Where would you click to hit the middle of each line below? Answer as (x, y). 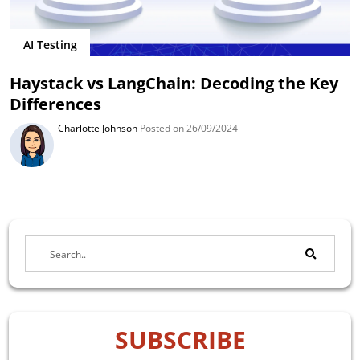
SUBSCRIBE (180, 339)
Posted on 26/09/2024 (188, 128)
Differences (56, 104)
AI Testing (50, 45)
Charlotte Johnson (98, 128)
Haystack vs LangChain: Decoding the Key (174, 83)
